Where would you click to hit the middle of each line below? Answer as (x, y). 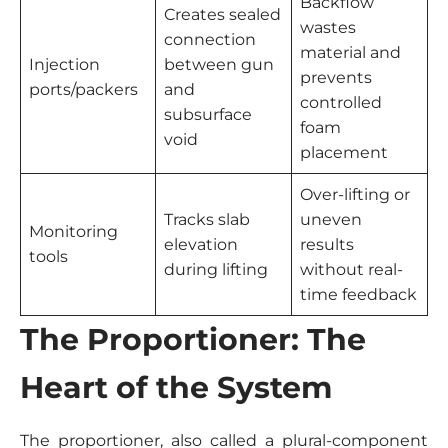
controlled (341, 102)
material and (350, 52)
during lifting (216, 269)
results (327, 244)
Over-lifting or (355, 194)
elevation (201, 244)
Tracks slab (207, 219)
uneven (331, 219)
